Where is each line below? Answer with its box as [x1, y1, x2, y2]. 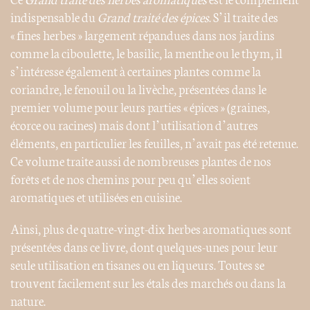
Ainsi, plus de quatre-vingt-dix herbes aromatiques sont [10, 219, 291, 237]
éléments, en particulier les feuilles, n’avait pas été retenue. [10, 133, 298, 152]
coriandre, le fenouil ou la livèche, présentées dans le [10, 79, 266, 98]
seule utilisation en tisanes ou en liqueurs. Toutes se [10, 255, 264, 273]
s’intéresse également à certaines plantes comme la [10, 61, 261, 80]
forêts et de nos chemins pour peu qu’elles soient [10, 169, 250, 188]
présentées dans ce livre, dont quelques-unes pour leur [10, 237, 277, 255]
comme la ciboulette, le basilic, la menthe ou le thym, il [10, 43, 282, 62]
